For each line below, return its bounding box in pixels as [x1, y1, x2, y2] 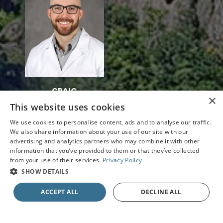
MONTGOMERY [36, 93, 94, 104]
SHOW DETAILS [21, 167, 69, 176]
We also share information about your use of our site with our [10, 127, 189, 136]
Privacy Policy [102, 156, 142, 164]
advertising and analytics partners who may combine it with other [10, 137, 200, 145]
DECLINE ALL [141, 188, 182, 196]
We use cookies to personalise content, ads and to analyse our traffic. [10, 118, 212, 126]
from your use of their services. [10, 156, 103, 164]
